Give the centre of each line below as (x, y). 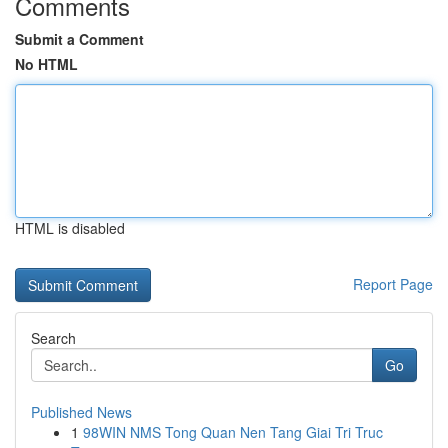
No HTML (46, 64)
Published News (81, 412)
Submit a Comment (79, 39)
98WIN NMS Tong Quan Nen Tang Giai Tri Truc (233, 432)
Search (53, 338)
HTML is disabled (70, 228)
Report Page (393, 284)
